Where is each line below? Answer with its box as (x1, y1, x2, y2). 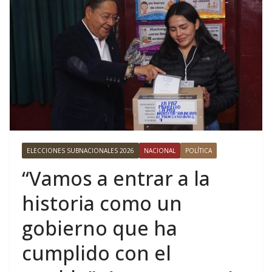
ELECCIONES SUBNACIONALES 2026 (27, 146, 134, 155)
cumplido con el (22, 240, 171, 267)
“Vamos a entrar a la (22, 165, 210, 192)
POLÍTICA (185, 146, 212, 155)
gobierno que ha (22, 215, 177, 242)
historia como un (22, 190, 182, 217)
